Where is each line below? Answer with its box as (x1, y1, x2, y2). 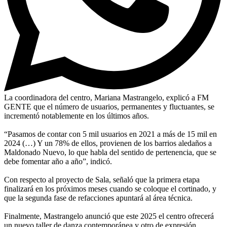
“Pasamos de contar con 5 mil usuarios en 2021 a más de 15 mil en (4, 129, 217, 138)
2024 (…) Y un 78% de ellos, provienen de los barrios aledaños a (4, 138, 212, 147)
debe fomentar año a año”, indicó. (4, 157, 112, 166)
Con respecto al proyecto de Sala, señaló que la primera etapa (4, 175, 200, 184)
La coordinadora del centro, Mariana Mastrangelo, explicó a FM (4, 93, 209, 102)
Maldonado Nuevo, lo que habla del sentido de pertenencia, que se (4, 147, 216, 157)
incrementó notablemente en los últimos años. (4, 111, 149, 120)
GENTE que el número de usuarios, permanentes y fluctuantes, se (4, 102, 214, 111)
